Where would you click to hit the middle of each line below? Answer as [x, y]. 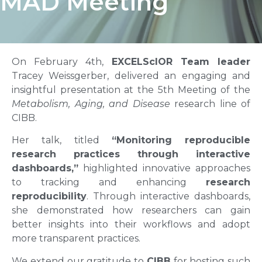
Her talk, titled [62, 140]
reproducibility [49, 196]
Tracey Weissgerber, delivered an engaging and [131, 76]
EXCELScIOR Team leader [181, 62]
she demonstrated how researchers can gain [131, 211]
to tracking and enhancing [109, 182]
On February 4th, [62, 62]
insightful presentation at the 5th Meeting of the [131, 90]
